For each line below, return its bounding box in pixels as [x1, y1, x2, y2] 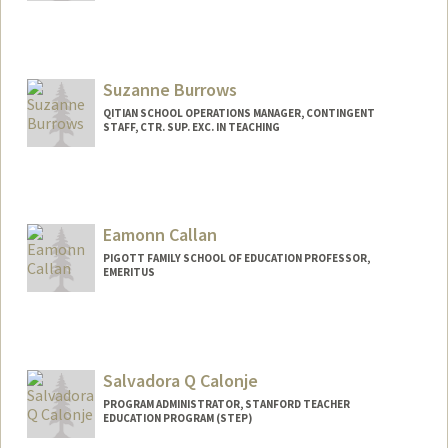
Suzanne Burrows [102, 77, 237, 101]
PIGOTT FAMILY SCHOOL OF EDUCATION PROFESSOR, [102, 251, 370, 266]
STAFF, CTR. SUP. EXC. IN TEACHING [102, 119, 280, 134]
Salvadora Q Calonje [102, 369, 258, 393]
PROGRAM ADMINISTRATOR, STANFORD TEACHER [102, 397, 350, 412]
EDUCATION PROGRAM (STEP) [102, 411, 252, 426]
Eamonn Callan [102, 223, 217, 247]
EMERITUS [102, 265, 155, 280]
